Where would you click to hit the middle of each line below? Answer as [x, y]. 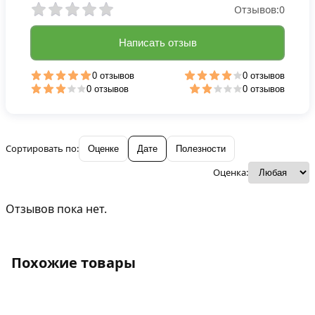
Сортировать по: [42, 148]
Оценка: [231, 172]
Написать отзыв [157, 42]
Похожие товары [73, 262]
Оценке [103, 148]
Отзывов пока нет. [56, 208]
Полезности [201, 148]
